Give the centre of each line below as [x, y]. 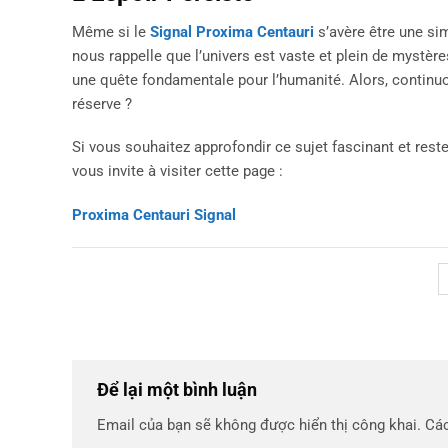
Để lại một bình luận [179, 389]
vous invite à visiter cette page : [177, 171]
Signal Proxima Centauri [232, 31]
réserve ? [102, 103]
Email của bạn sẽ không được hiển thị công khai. [259, 424]
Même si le [111, 31]
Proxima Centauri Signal [154, 215]
